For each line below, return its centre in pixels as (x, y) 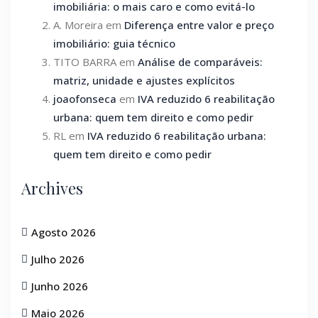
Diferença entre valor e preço (199, 24)
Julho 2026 (58, 259)
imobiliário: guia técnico (114, 43)
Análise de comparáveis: (200, 61)
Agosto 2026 (64, 232)
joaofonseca (85, 98)
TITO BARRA (85, 61)
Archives (52, 188)
